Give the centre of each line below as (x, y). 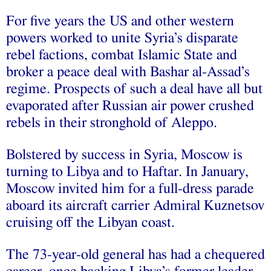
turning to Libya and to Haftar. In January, (127, 172)
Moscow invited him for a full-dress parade (130, 189)
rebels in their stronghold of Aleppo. (112, 123)
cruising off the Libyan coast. (90, 223)
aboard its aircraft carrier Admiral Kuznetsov (135, 206)
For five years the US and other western (120, 21)
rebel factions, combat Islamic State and (122, 55)
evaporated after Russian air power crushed (130, 106)
